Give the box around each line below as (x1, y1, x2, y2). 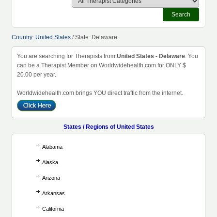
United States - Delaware (117, 53, 185, 60)
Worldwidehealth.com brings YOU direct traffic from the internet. (17, 90, 183, 96)
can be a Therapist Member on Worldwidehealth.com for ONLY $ (17, 62, 186, 69)
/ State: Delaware (71, 34, 117, 41)
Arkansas (42, 190, 65, 196)
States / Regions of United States (63, 124, 154, 130)
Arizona (42, 175, 60, 181)
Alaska (42, 159, 58, 165)
